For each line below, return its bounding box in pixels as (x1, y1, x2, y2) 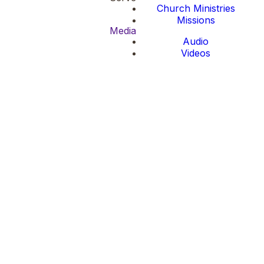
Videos (181, 47, 210, 59)
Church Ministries (156, 2, 235, 14)
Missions (176, 14, 215, 26)
